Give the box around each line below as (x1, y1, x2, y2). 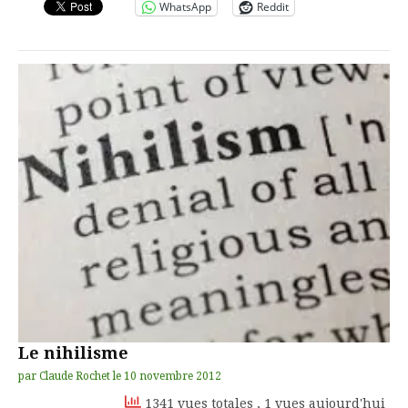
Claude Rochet (39, 370, 110, 382)
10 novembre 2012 (124, 370, 221, 382)
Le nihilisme (18, 343, 128, 362)
